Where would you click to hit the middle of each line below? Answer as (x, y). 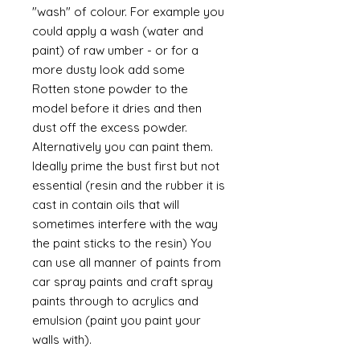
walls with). (65, 340)
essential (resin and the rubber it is (129, 185)
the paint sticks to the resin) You (122, 243)
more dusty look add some (108, 70)
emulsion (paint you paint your (117, 320)
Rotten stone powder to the (110, 89)
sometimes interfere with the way (125, 224)
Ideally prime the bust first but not (126, 166)
